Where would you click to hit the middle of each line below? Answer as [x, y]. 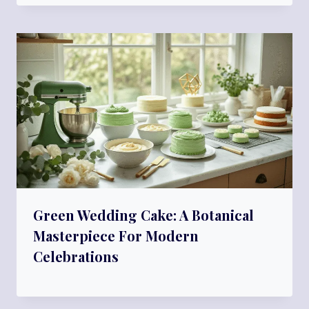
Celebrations [76, 257]
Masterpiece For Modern [116, 236]
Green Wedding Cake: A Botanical [143, 215]
